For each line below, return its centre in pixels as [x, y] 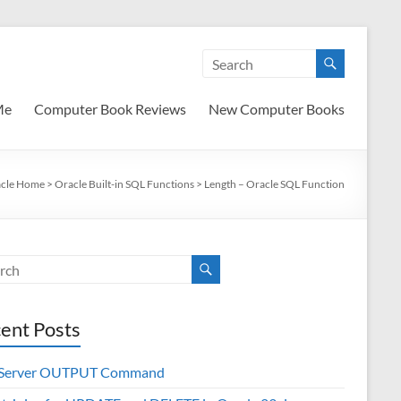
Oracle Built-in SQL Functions [124, 184]
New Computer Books [277, 109]
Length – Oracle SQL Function [274, 184]
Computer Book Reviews [110, 109]
